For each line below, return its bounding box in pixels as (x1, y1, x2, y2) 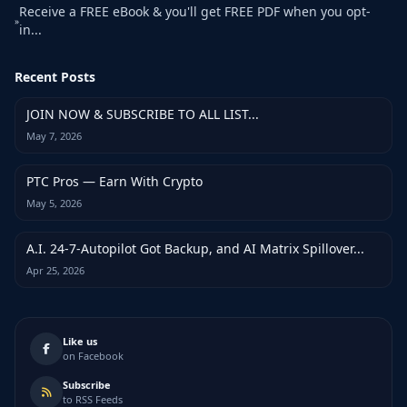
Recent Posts (15, 68, 95, 85)
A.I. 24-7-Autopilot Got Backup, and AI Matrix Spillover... (26, 240, 364, 257)
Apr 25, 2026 (26, 263, 84, 277)
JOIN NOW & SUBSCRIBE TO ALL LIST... (26, 105, 259, 123)
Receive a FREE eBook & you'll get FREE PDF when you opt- (19, 3, 371, 20)
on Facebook (63, 349, 124, 362)
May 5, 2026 (26, 196, 82, 210)
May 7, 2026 (26, 129, 82, 143)
